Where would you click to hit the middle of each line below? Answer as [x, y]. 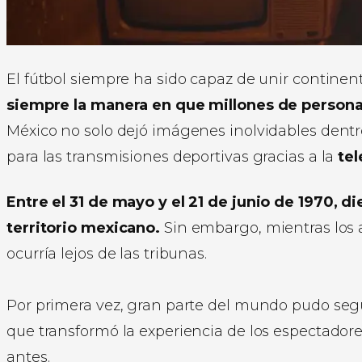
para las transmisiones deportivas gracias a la [173, 156]
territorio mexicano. [83, 227]
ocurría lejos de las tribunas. [107, 253]
